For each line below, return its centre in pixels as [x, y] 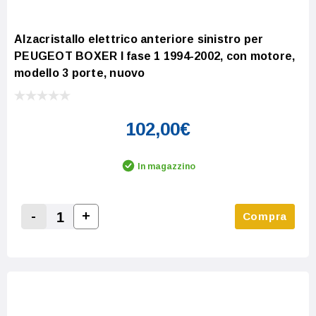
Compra [265, 216]
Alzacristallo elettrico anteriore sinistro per [139, 39]
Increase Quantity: [134, 232]
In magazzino [166, 166]
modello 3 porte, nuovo [80, 73]
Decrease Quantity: [84, 233]
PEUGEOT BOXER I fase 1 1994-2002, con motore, [155, 56]
